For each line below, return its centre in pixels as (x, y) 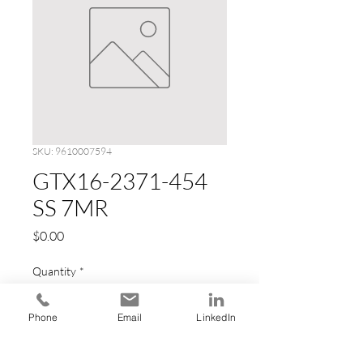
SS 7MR (70, 207)
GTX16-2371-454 (120, 180)
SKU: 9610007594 (72, 151)
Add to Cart (130, 350)
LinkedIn (216, 317)
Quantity (54, 271)
